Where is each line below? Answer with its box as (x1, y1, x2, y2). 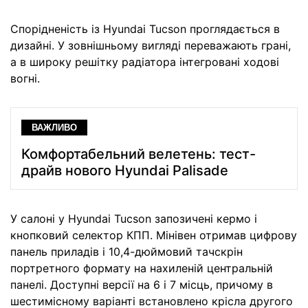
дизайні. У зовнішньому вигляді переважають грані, (10, 38, 291, 52)
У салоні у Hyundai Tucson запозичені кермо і (10, 212, 257, 226)
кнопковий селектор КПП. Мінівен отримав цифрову (10, 228, 297, 243)
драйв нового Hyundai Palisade (21, 162, 228, 179)
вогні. (10, 71, 40, 85)
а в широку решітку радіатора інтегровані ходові (10, 54, 279, 69)
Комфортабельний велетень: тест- (21, 146, 256, 163)
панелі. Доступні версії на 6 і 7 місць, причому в (10, 278, 273, 292)
